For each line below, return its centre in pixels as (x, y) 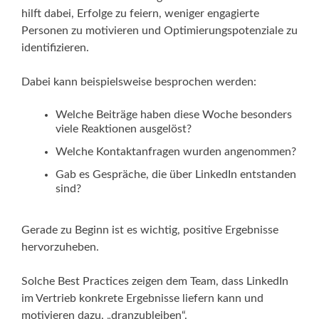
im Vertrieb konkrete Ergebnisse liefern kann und (142, 299)
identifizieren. (55, 48)
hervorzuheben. (60, 247)
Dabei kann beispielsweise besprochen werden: (139, 82)
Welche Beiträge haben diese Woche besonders (174, 115)
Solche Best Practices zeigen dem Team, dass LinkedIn (155, 282)
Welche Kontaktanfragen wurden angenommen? (176, 152)
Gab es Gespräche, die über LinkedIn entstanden (176, 175)
